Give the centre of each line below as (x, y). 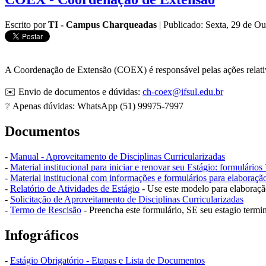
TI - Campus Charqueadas (102, 24)
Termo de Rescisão (46, 210)
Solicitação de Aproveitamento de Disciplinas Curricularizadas (127, 199)
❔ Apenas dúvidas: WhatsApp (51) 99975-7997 (94, 106)
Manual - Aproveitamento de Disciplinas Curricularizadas (118, 156)
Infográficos (42, 235)
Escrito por (26, 24)
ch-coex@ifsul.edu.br (183, 91)
